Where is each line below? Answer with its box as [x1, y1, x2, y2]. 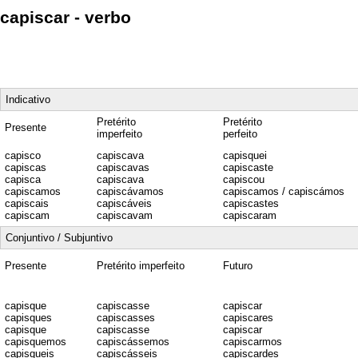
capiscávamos [97, 185, 164, 197]
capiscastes [223, 197, 279, 209]
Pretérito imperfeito [97, 259, 185, 272]
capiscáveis [97, 197, 152, 209]
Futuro [223, 259, 253, 272]
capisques [5, 311, 52, 324]
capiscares [223, 311, 273, 324]
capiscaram [223, 209, 276, 221]
